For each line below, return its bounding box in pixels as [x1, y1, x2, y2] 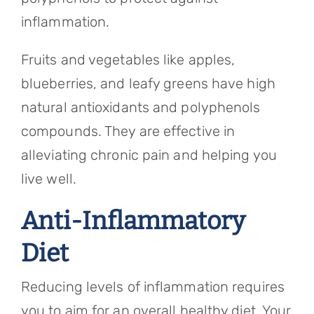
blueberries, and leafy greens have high [20, 75, 275, 92]
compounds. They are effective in [20, 123, 235, 139]
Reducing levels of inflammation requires [20, 278, 285, 295]
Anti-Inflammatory [20, 206, 245, 235]
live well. [20, 170, 76, 187]
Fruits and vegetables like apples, [20, 51, 235, 68]
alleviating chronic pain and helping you [20, 146, 277, 163]
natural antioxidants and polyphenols [20, 99, 261, 116]
